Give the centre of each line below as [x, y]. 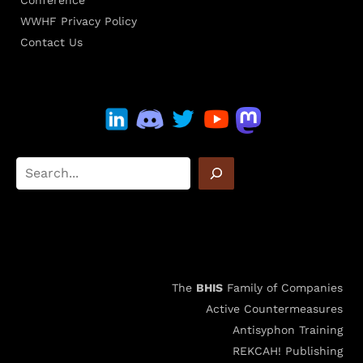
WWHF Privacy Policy [79, 21]
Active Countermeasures [274, 309]
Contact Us [51, 43]
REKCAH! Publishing [288, 351]
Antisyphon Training [288, 330]
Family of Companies [283, 288]
